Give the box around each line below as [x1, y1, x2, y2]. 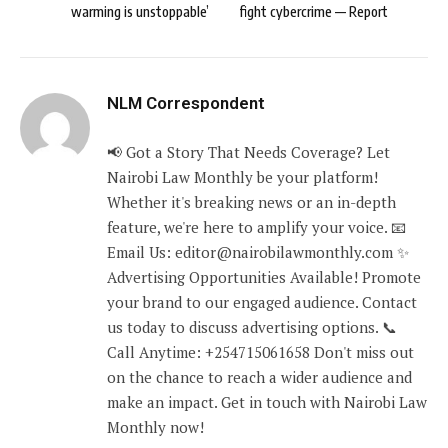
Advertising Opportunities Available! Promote [107, 267, 421, 288]
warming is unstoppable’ [71, 3, 209, 21]
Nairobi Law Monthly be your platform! [107, 167, 378, 188]
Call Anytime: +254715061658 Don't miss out [107, 342, 414, 363]
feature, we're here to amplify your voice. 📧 [107, 217, 406, 238]
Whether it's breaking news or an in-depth [107, 192, 396, 213]
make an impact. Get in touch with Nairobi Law [107, 392, 427, 413]
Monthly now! [107, 417, 204, 438]
